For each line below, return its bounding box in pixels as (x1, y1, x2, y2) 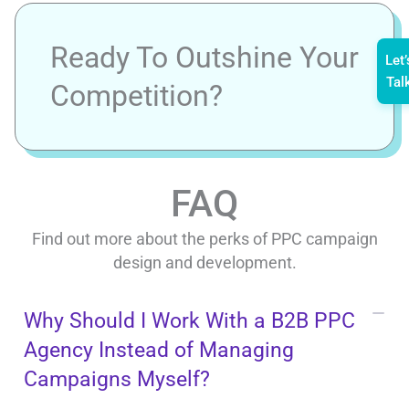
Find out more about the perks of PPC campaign (31, 228, 378, 248)
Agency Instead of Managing (24, 337, 294, 362)
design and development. (112, 252, 297, 272)
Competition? (50, 78, 223, 113)
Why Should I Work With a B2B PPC (24, 308, 355, 333)
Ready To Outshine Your (50, 39, 359, 75)
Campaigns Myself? (24, 366, 210, 392)
